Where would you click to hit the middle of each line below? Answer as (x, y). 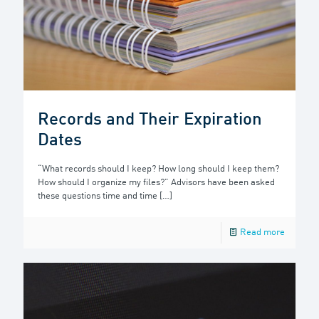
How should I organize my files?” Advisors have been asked (156, 183)
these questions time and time (98, 197)
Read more (262, 233)
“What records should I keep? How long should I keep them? (158, 169)
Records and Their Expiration (150, 121)
